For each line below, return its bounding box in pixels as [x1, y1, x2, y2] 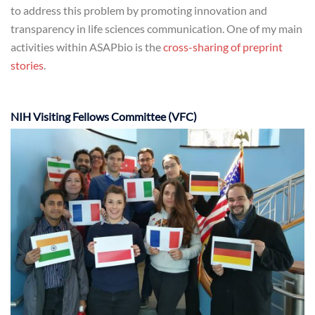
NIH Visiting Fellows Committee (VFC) [11, 110, 197, 123]
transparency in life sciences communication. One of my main [11, 22, 302, 35]
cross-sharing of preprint [163, 40, 283, 53]
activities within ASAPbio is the [11, 40, 163, 53]
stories [11, 58, 44, 72]
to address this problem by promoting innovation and [11, 4, 267, 17]
